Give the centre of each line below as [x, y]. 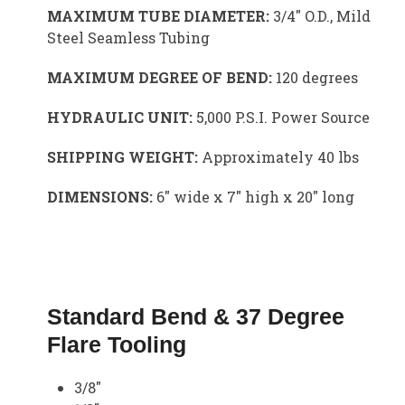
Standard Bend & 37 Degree [196, 316]
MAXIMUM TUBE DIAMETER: [160, 15]
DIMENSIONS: [102, 196]
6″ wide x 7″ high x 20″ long [256, 196]
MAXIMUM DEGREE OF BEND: [160, 77]
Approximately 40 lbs [279, 156]
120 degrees [316, 77]
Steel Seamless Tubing [129, 37]
